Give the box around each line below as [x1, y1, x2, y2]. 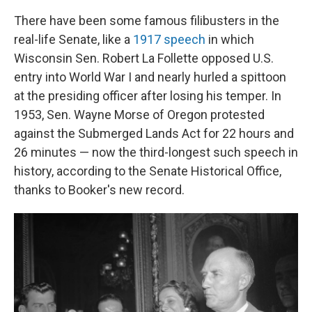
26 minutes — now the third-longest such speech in [14, 145, 298, 159]
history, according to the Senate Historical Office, [14, 164, 281, 178]
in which [205, 32, 254, 47]
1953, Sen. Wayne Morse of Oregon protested [14, 107, 265, 122]
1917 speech [133, 32, 205, 47]
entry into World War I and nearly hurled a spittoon [14, 70, 286, 84]
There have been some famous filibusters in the [14, 13, 279, 28]
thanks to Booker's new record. [14, 182, 185, 197]
